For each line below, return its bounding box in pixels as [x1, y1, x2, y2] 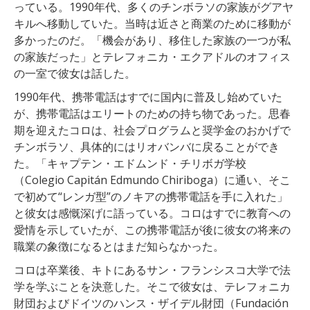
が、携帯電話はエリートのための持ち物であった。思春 [14, 105, 291, 121]
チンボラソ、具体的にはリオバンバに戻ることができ [14, 138, 280, 154]
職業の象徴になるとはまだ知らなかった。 [14, 238, 224, 254]
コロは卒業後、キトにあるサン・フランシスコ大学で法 [14, 262, 291, 277]
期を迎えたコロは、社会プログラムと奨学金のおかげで [14, 122, 291, 138]
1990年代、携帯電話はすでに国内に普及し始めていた [14, 89, 282, 104]
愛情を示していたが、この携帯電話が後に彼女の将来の [14, 221, 291, 237]
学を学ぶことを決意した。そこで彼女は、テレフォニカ [14, 278, 291, 294]
